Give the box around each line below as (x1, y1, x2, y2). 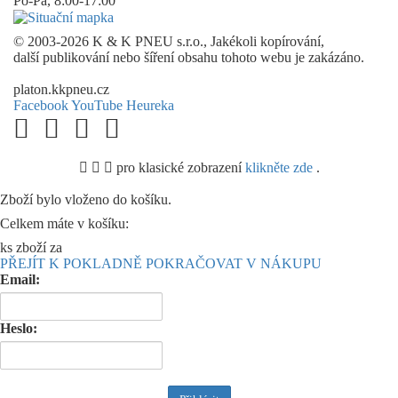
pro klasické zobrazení (112, 160, 245, 176)
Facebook (13, 98, 68, 114)
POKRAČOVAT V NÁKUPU (146, 256, 322, 272)
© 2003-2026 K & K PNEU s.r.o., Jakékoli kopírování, (13, 34, 324, 50)
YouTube (71, 98, 123, 114)
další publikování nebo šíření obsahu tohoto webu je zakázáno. (13, 50, 364, 66)
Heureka (126, 98, 174, 114)
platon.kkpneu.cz (13, 82, 109, 98)
